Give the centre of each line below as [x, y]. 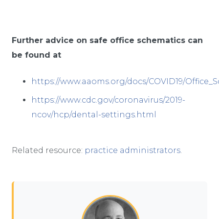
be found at [36, 55]
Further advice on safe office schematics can [107, 41]
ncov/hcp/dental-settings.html [94, 115]
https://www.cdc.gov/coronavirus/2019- [108, 100]
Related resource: [48, 150]
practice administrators [132, 150]
